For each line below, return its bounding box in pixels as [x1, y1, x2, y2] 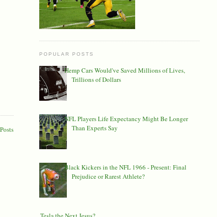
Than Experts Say [71, 123, 118, 132]
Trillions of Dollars [71, 75, 121, 84]
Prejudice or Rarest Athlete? [71, 171, 145, 181]
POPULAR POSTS [39, 51, 94, 57]
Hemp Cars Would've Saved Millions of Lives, [64, 65, 185, 75]
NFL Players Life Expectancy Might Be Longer [64, 114, 188, 123]
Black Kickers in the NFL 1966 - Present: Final [64, 162, 186, 171]
